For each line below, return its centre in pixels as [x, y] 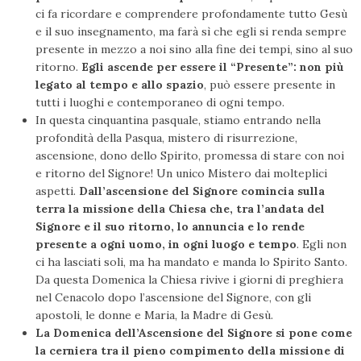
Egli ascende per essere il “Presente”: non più [213, 67]
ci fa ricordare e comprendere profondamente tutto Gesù [191, 14]
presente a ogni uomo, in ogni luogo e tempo [166, 245]
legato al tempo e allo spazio [120, 85]
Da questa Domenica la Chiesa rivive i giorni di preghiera [189, 280]
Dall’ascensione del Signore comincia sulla [202, 191]
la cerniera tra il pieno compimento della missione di [190, 351]
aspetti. [57, 191]
